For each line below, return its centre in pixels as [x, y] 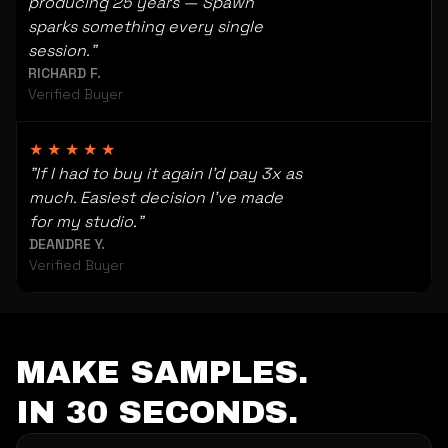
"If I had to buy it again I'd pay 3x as [165, 173]
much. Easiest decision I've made [156, 197]
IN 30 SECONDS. [157, 412]
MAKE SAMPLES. [162, 372]
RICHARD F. [64, 73]
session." [62, 50]
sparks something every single [145, 26]
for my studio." [86, 221]
